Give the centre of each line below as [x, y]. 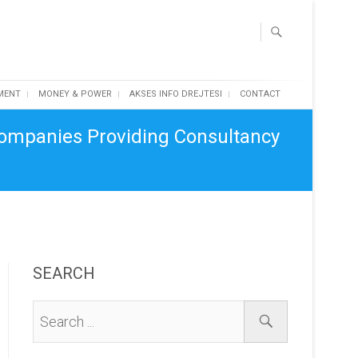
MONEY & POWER [75, 94]
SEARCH [64, 273]
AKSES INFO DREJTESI [176, 94]
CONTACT [260, 94]
